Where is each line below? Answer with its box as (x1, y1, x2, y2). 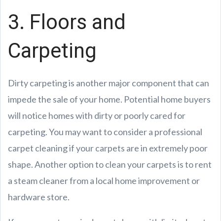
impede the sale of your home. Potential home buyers (8, 93, 211, 105)
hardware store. (8, 191, 71, 202)
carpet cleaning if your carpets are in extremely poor (8, 142, 208, 153)
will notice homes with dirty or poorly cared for (8, 110, 185, 121)
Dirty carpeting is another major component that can (8, 77, 209, 88)
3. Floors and (8, 9, 126, 34)
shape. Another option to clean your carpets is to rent (8, 158, 212, 170)
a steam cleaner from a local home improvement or (8, 175, 200, 186)
